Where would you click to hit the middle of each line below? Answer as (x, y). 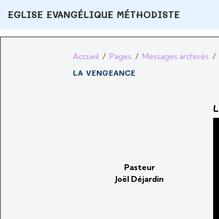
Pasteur (139, 167)
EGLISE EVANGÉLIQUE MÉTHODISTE (94, 14)
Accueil (86, 56)
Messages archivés (176, 56)
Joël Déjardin (139, 179)
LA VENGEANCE (104, 73)
